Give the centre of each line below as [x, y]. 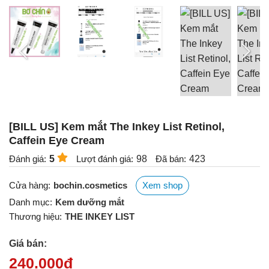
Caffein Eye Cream [57, 141]
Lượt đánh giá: [105, 159]
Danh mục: [31, 202]
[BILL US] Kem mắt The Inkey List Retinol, [117, 127]
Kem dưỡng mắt [90, 202]
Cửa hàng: [30, 186]
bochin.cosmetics [90, 186]
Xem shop [162, 186]
